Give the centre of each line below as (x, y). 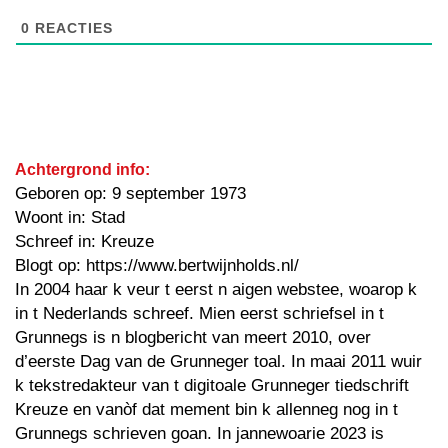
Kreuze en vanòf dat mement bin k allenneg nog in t (206, 409)
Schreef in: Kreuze (84, 241)
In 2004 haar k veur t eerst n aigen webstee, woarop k (216, 289)
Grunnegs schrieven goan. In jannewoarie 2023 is (199, 433)
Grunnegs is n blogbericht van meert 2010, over (193, 337)
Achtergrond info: (82, 169)
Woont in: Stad (70, 217)
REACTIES (71, 27)
